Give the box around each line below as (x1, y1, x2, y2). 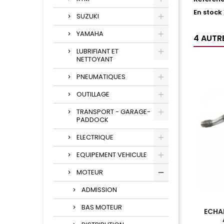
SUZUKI (76, 11, 99, 21)
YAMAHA (76, 29, 103, 39)
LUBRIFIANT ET (76, 46, 118, 56)
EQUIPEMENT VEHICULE (76, 150, 147, 160)
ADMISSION (81, 185, 117, 195)
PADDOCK (76, 115, 108, 125)
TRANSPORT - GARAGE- (76, 107, 150, 117)
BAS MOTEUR (81, 202, 122, 212)
